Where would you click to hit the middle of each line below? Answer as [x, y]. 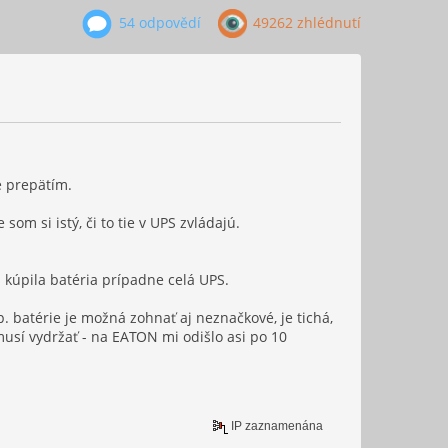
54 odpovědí [157, 23]
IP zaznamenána [276, 426]
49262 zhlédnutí [305, 23]
